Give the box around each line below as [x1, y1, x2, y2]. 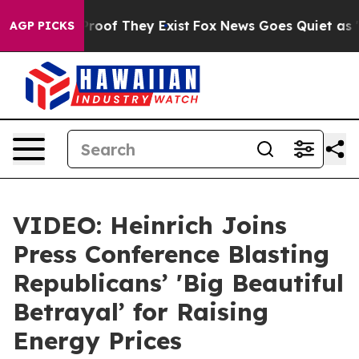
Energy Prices [13, 325, 182, 356]
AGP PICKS [10, 18, 75, 33]
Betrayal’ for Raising [13, 296, 268, 327]
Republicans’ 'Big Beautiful [13, 268, 344, 298]
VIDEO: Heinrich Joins [13, 210, 287, 240]
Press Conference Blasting [13, 239, 329, 269]
